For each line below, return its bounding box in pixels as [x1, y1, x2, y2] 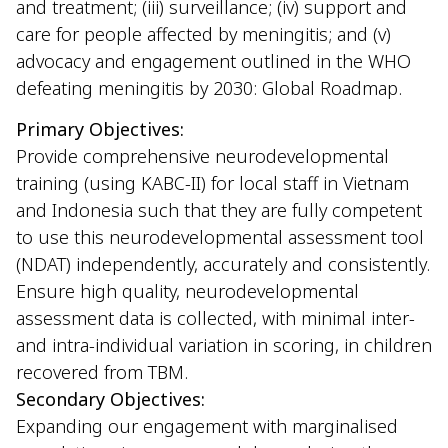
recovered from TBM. [16, 360, 188, 385]
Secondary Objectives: [16, 387, 205, 412]
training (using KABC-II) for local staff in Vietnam [16, 171, 409, 196]
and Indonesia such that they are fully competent [16, 198, 422, 223]
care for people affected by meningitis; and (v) [16, 21, 391, 46]
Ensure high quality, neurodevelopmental [16, 279, 359, 304]
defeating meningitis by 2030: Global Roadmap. [16, 75, 402, 100]
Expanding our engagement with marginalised [16, 414, 398, 439]
